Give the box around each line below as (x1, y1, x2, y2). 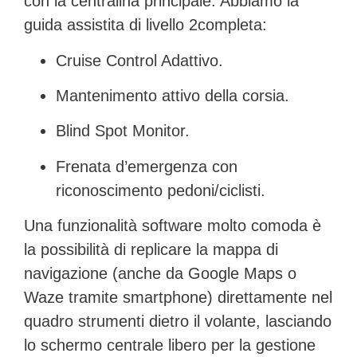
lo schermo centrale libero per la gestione (24, 336, 316, 355)
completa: (198, 16, 267, 34)
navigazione (24, 265, 108, 283)
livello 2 (146, 16, 198, 34)
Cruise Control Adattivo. (56, 51, 223, 69)
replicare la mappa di (131, 241, 278, 259)
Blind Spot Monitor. (56, 122, 190, 140)
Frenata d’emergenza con (56, 157, 237, 175)
